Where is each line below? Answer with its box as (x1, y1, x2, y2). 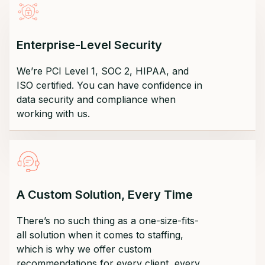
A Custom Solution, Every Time (17, 187, 193, 202)
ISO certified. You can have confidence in (17, 79, 202, 91)
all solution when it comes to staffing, (17, 228, 183, 241)
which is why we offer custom (17, 243, 151, 255)
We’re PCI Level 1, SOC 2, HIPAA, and (17, 64, 189, 77)
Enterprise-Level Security (17, 37, 162, 52)
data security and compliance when (17, 93, 176, 105)
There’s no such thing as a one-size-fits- (17, 214, 199, 227)
